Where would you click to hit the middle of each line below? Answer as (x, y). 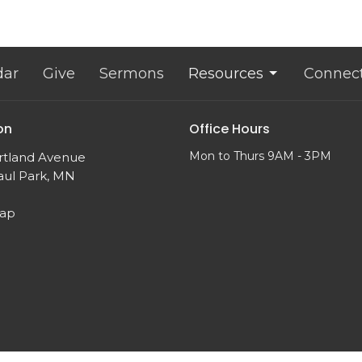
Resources (226, 73)
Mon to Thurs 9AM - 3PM (260, 156)
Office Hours (229, 128)
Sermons (132, 73)
